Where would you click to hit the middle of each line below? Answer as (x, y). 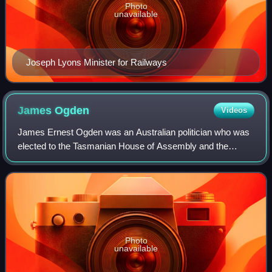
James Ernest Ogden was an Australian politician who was (134, 132)
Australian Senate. (54, 160)
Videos (234, 110)
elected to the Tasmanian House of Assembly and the (123, 146)
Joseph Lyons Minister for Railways (125, 62)
